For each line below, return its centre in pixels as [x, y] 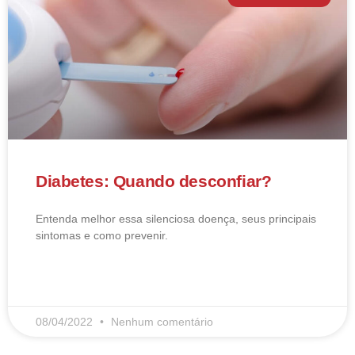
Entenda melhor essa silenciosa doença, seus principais [176, 219]
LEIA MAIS [58, 282]
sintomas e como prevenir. [102, 236]
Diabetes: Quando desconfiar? [154, 181]
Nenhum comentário [162, 322]
